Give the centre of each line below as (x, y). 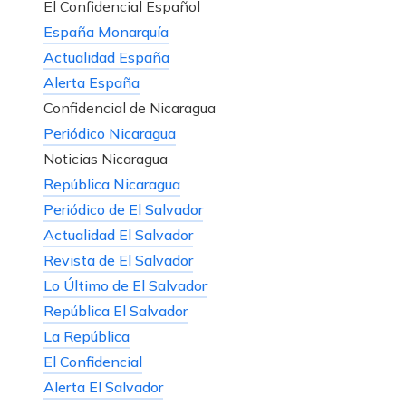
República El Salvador (116, 311)
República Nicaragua (112, 184)
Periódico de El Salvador (123, 210)
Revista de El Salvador (118, 261)
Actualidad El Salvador (118, 235)
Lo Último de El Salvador (125, 286)
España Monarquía (106, 32)
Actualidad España (106, 58)
